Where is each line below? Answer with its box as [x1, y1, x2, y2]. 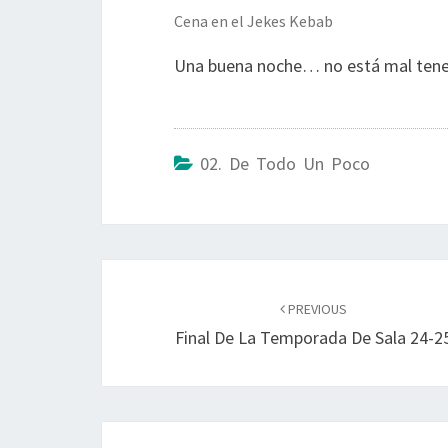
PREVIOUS [285, 300, 348, 318]
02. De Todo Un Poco [200, 152, 370, 175]
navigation [101, 295, 240, 331]
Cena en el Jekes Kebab [174, 11, 333, 31]
